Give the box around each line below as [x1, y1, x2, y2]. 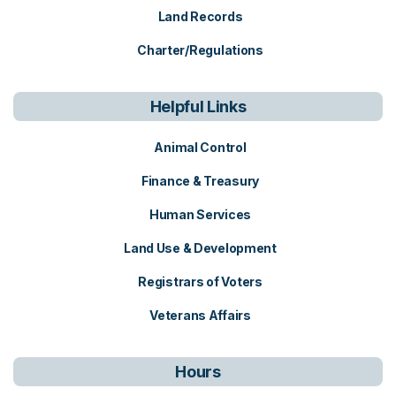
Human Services [148, 207, 252, 222]
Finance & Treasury [141, 173, 259, 188]
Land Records [157, 9, 243, 24]
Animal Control [154, 140, 247, 155]
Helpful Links [149, 97, 247, 116]
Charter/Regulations [137, 42, 263, 57]
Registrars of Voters [138, 274, 263, 289]
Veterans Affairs [149, 308, 251, 323]
